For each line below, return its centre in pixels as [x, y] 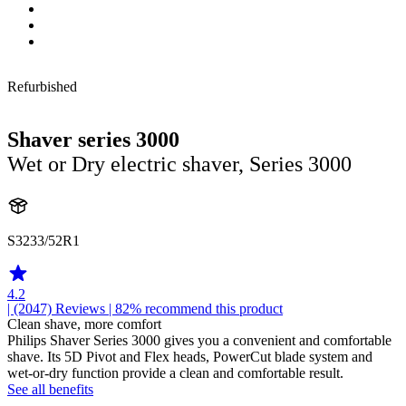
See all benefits [50, 389]
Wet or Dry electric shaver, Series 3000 [179, 164]
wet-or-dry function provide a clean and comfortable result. [175, 372]
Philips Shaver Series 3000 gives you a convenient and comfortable [199, 340]
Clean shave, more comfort [84, 324]
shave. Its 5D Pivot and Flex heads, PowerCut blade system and [190, 356]
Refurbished [42, 87]
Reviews [80, 308]
